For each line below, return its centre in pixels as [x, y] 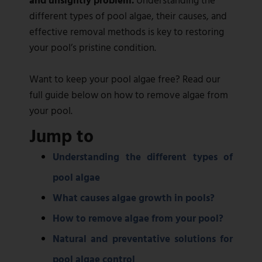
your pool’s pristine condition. [93, 47]
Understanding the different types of [143, 157]
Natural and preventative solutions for [143, 239]
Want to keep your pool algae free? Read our [125, 79]
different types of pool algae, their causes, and [128, 16]
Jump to [61, 136]
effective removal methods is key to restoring [127, 32]
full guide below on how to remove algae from [129, 95]
